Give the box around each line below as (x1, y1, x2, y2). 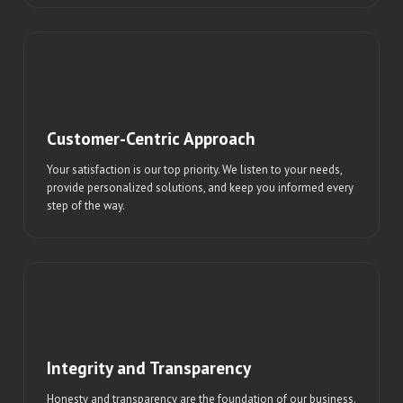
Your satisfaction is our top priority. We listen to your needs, (47, 161, 343, 177)
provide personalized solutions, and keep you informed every (47, 179, 354, 195)
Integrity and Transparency (47, 356, 252, 380)
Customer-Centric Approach (47, 126, 256, 149)
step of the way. (47, 197, 126, 213)
